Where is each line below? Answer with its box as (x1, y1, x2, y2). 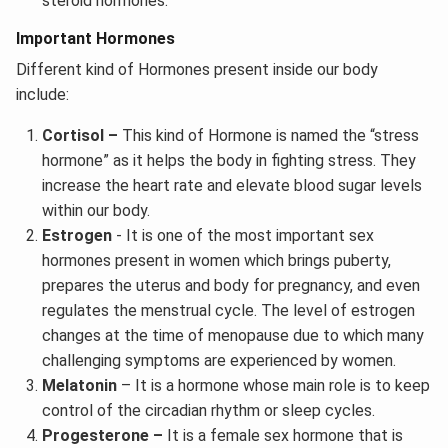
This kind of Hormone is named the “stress (117, 125, 419, 145)
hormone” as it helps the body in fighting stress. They (41, 150, 416, 170)
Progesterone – (41, 425, 167, 445)
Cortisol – (41, 125, 118, 145)
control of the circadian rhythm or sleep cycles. (41, 400, 375, 420)
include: (16, 84, 69, 104)
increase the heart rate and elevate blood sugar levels (41, 175, 422, 195)
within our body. (41, 200, 150, 220)
